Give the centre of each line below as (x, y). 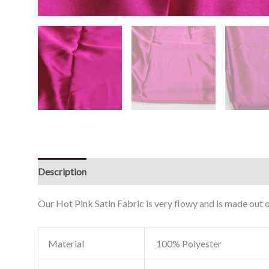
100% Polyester (188, 243)
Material (66, 243)
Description (62, 172)
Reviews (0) (121, 172)
